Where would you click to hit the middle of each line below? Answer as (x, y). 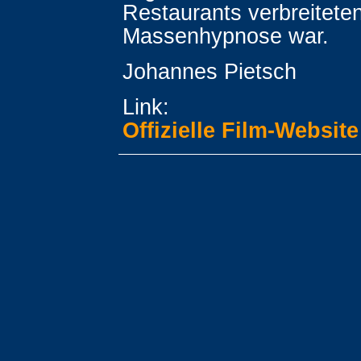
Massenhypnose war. (226, 36)
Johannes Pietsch (210, 71)
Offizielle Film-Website (241, 130)
